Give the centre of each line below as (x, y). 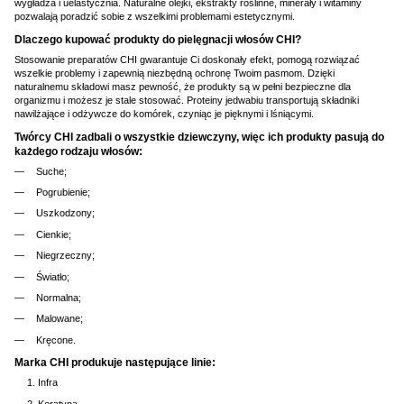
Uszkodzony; (65, 213)
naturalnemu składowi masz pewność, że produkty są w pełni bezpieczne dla (183, 86)
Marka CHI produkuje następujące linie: (115, 363)
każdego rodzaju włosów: (78, 151)
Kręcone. (56, 340)
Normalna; (59, 297)
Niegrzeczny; (65, 256)
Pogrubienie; (63, 192)
